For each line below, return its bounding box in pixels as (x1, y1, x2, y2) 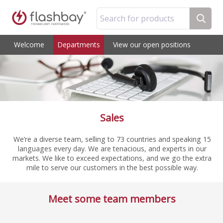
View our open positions (113, 40, 191, 49)
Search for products (100, 13, 174, 24)
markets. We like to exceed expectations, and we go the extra (12, 153, 212, 163)
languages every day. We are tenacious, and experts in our (17, 144, 207, 154)
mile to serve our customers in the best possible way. (26, 163, 198, 173)
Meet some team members (48, 192, 176, 206)
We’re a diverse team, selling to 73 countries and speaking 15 (13, 134, 211, 144)
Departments (57, 40, 100, 49)
